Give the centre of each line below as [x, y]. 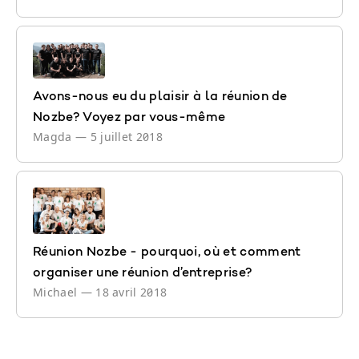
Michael [57, 292]
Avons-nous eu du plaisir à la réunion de [160, 97]
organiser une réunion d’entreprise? [143, 274]
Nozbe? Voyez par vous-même [129, 118]
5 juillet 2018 [127, 137]
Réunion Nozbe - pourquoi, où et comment [167, 253]
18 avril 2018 [131, 292]
